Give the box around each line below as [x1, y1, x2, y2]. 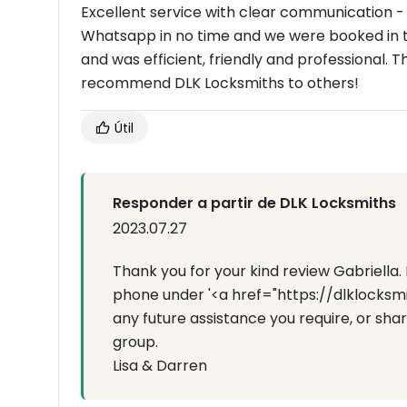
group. [113, 331, 158, 352]
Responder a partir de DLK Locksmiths [113, 192, 396, 213]
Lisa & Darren [113, 354, 207, 376]
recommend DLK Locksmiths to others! [81, 72, 359, 94]
